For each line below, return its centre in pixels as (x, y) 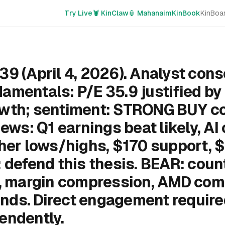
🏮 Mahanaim (150, 13)
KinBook (186, 13)
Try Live (78, 13)
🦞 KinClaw (110, 13)
